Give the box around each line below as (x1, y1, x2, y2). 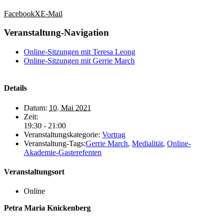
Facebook (4, 9, 35, 18)
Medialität (132, 139, 163, 148)
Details (4, 84, 27, 93)
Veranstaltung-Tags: (24, 139, 86, 148)
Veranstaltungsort (4, 167, 64, 176)
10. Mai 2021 (49, 103, 91, 112)
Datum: (24, 103, 47, 112)
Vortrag (102, 130, 125, 139)
